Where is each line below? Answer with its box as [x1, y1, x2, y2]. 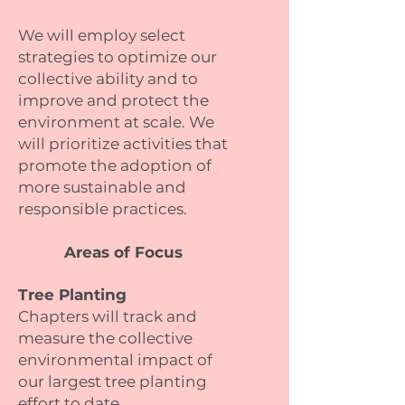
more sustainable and [18, 178, 186, 196]
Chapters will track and [18, 307, 197, 325]
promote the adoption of [18, 156, 212, 174]
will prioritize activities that [18, 135, 228, 153]
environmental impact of [18, 351, 212, 369]
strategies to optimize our [18, 48, 217, 66]
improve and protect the [18, 91, 209, 109]
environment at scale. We [18, 113, 214, 131]
